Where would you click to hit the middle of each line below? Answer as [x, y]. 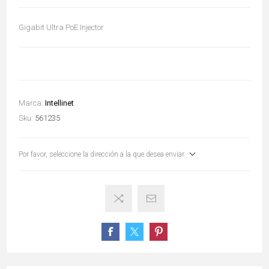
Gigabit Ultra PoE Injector [61, 28]
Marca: [31, 103]
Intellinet [59, 103]
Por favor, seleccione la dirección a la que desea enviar [101, 155]
